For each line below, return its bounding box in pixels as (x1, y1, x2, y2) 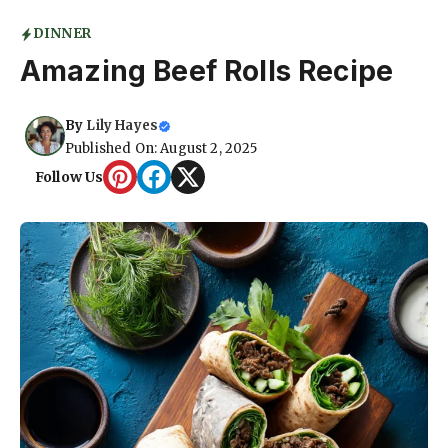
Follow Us (35, 167, 104, 186)
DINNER (33, 25, 91, 43)
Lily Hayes (86, 117, 159, 135)
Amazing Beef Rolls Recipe (20, 54, 393, 89)
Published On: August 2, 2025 (65, 140, 258, 158)
